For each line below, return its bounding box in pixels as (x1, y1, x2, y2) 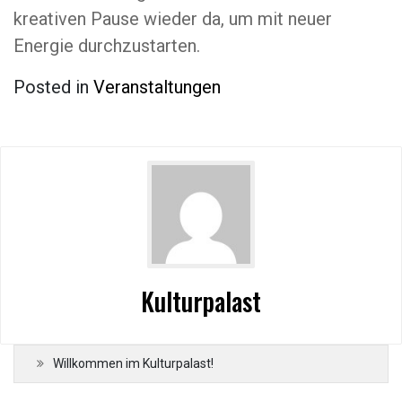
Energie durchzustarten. (13, 35, 200, 57)
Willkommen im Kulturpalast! (53, 356, 214, 371)
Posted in (13, 76, 93, 98)
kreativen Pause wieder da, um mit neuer (13, 8, 332, 30)
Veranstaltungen (93, 76, 221, 98)
